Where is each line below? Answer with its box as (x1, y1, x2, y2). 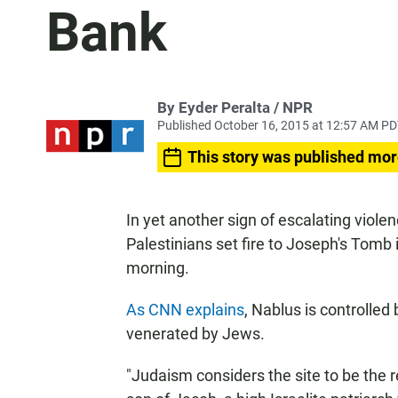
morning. (126, 259, 189, 277)
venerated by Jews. (126, 324, 265, 343)
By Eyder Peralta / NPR (157, 99, 313, 116)
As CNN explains (126, 300, 244, 319)
